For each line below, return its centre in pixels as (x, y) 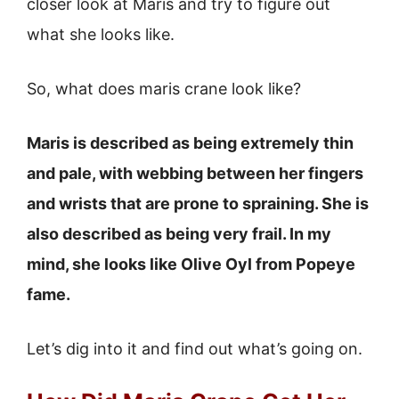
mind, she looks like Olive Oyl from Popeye (191, 264)
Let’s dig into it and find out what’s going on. (195, 349)
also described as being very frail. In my (179, 234)
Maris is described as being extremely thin (190, 143)
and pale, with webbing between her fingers (195, 173)
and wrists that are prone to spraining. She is (198, 204)
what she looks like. (101, 34)
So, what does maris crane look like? (164, 89)
